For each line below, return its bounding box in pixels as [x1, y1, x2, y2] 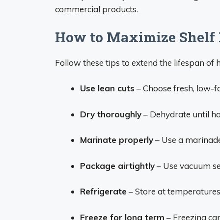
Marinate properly [80, 135, 153, 145]
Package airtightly [80, 160, 155, 171]
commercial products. [55, 4, 138, 14]
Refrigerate [80, 186, 127, 196]
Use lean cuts [80, 83, 135, 93]
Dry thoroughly [80, 109, 141, 119]
